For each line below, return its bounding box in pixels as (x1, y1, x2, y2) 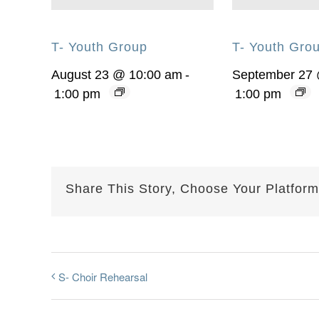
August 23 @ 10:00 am (51, 68, 182, 83)
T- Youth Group (51, 40, 147, 55)
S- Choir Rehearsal (58, 269, 147, 285)
